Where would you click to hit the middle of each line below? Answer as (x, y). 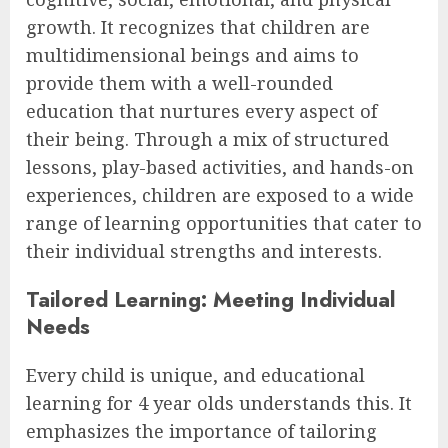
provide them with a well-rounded (179, 83)
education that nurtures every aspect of (201, 111)
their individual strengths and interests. (204, 251)
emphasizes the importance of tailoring (201, 431)
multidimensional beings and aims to (192, 55)
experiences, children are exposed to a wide (220, 195)
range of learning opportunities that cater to (224, 223)
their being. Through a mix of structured (207, 139)
